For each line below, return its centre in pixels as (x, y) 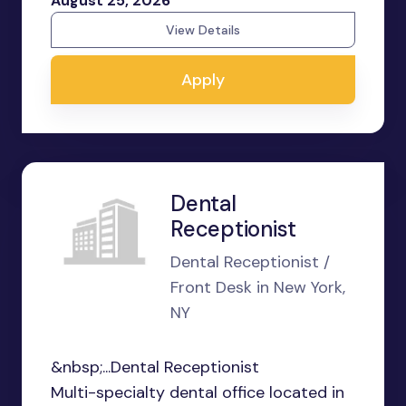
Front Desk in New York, (258, 287)
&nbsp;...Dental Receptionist (155, 367)
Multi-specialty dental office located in (198, 392)
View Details (203, 30)
